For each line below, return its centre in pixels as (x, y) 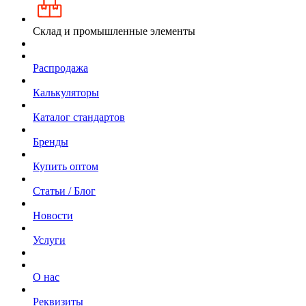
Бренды (51, 141)
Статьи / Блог (64, 191)
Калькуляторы (66, 92)
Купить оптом (66, 166)
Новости (53, 215)
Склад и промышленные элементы (114, 31)
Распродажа (60, 68)
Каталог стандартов (79, 117)
